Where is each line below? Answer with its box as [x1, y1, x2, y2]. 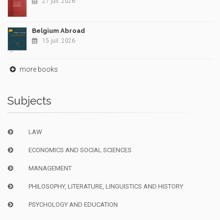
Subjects [7, 94, 51, 108]
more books [18, 65, 58, 74]
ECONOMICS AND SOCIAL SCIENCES [28, 146, 132, 154]
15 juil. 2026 [42, 37, 75, 45]
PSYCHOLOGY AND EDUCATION [28, 201, 118, 209]
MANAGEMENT [28, 165, 72, 172]
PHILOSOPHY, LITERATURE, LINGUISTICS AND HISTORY [28, 183, 183, 191]
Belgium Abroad [32, 27, 85, 35]
